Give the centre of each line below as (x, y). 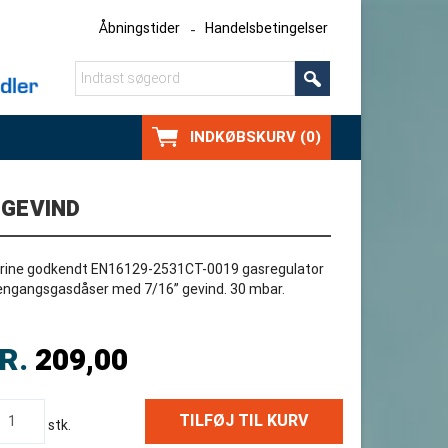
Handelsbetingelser (266, 28)
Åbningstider (139, 28)
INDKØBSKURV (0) (255, 137)
